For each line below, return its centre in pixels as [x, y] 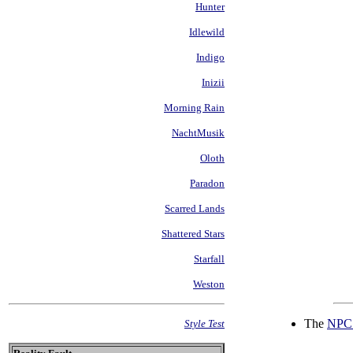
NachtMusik [198, 133]
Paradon [207, 183]
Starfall [209, 259]
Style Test [204, 323]
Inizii [213, 82]
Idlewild [207, 32]
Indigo [210, 57]
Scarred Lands [195, 208]
